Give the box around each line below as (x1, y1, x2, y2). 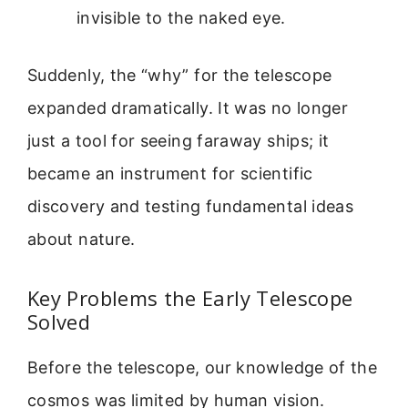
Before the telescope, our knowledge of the (27, 357, 378, 377)
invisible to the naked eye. (76, 8, 286, 28)
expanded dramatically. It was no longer (27, 98, 349, 118)
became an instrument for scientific (27, 164, 313, 184)
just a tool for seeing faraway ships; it (27, 131, 330, 151)
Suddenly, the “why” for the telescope (27, 66, 332, 86)
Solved (27, 307, 91, 335)
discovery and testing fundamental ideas (27, 197, 354, 217)
